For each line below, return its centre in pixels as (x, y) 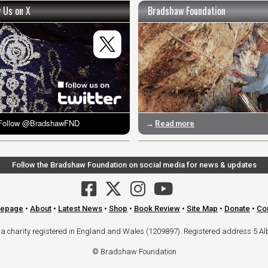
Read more (175, 123)
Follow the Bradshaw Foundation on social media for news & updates (134, 165)
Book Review (157, 208)
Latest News (80, 208)
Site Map (202, 208)
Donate (237, 208)
